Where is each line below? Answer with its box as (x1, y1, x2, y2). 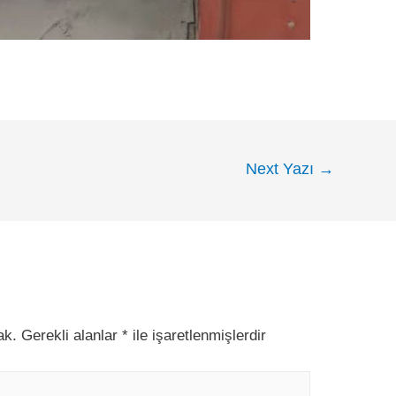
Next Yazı (246, 159, 319, 178)
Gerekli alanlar (17, 326, 123, 344)
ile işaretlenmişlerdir (128, 326, 267, 344)
